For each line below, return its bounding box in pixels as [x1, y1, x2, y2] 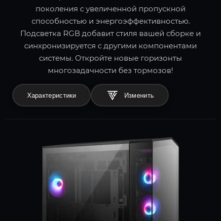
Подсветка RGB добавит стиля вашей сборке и [20, 29, 201, 38]
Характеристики [27, 91, 76, 99]
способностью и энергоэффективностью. [31, 16, 190, 26]
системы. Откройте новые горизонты [39, 53, 182, 63]
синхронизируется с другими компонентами [24, 41, 197, 51]
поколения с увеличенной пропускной [36, 4, 185, 14]
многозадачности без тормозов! [48, 66, 173, 75]
